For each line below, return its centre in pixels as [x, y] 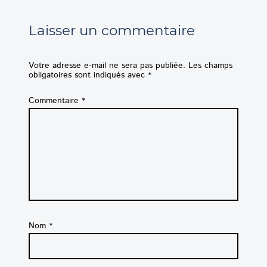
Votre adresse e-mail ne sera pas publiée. [107, 65]
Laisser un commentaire [112, 31]
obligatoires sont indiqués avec [88, 75]
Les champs [210, 65]
